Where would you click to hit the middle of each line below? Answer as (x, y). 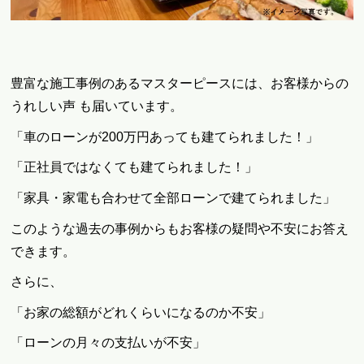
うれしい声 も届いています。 (97, 106)
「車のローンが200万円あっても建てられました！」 (165, 136)
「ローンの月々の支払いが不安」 (108, 343)
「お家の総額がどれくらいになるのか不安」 (141, 312)
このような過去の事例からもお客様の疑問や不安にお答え (180, 228)
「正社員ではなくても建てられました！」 (134, 167)
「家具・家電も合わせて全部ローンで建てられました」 (173, 198)
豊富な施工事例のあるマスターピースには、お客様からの (180, 84)
